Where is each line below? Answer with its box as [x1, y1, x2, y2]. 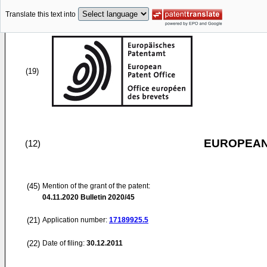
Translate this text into [5, 10, 76, 19]
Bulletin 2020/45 [79, 193, 135, 201]
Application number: [42, 216, 109, 224]
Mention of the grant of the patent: [42, 182, 150, 190]
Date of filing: [42, 239, 85, 247]
